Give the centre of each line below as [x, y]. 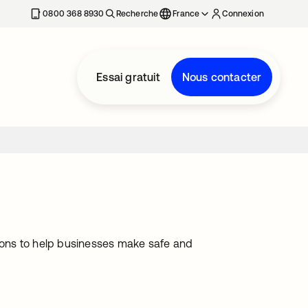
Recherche [137, 14]
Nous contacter [222, 77]
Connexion [243, 14]
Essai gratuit [128, 77]
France [186, 14]
